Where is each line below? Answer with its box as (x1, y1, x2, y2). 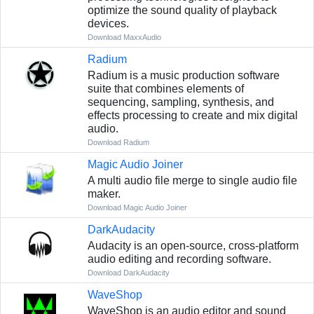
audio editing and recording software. (87, 253, 271, 266)
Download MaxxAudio (87, 33, 161, 42)
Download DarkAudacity (87, 268, 170, 278)
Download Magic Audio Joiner (87, 203, 187, 212)
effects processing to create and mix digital (87, 109, 298, 122)
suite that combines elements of (87, 83, 244, 95)
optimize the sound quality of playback (87, 4, 277, 17)
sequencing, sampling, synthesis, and (87, 96, 274, 109)
